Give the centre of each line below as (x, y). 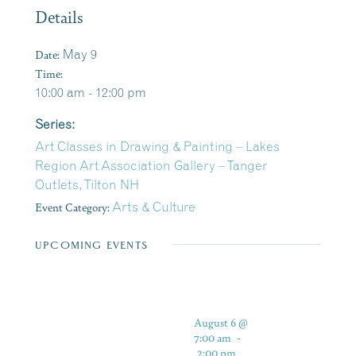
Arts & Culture (154, 207)
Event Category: (72, 207)
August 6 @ (221, 322)
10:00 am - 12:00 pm (91, 92)
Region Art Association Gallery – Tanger (151, 165)
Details (59, 16)
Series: (55, 124)
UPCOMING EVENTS (91, 245)
